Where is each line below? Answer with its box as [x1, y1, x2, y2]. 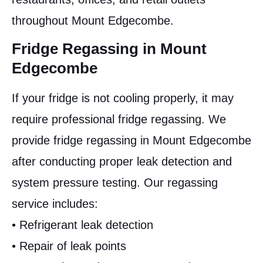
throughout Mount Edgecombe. [12, 14, 174, 27]
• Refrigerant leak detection [12, 218, 153, 231]
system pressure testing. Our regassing [12, 176, 218, 189]
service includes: [12, 197, 98, 210]
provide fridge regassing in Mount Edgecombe [12, 133, 251, 147]
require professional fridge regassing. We [12, 112, 226, 126]
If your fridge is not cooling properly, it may [12, 91, 234, 104]
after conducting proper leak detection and [12, 154, 232, 168]
